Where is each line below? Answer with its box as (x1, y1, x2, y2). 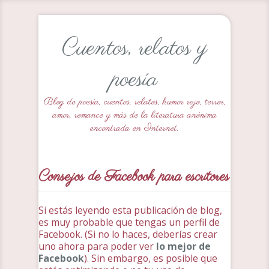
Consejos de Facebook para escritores (38, 167, 229, 187)
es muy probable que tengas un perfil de (38, 216, 220, 229)
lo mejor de (156, 240, 211, 253)
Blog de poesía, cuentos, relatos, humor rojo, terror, (43, 95, 226, 109)
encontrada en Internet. (90, 122, 179, 135)
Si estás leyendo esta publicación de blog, (38, 204, 222, 217)
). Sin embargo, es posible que (84, 252, 217, 265)
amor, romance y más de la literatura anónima (52, 109, 217, 122)
